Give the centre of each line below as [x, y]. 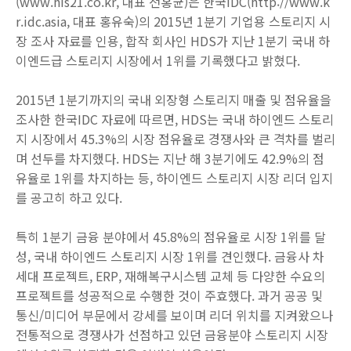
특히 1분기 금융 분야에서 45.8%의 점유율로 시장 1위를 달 [171, 237]
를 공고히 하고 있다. [69, 197]
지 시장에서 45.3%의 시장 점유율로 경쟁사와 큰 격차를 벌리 [175, 139]
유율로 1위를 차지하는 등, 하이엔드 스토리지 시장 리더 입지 [174, 178]
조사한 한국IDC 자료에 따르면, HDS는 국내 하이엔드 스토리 [175, 119]
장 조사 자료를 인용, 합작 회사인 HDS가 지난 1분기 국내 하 [173, 41]
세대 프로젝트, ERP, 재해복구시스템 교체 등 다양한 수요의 [170, 276]
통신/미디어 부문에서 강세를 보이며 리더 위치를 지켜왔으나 [174, 315]
